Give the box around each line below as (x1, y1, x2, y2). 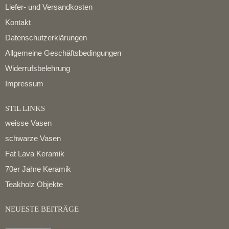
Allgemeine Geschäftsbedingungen (5, 48, 121, 57)
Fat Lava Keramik (5, 149, 64, 158)
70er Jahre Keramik (5, 165, 71, 174)
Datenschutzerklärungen (5, 33, 87, 42)
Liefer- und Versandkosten (5, 2, 93, 11)
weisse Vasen (5, 119, 52, 128)
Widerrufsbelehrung (5, 63, 70, 73)
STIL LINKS (5, 104, 45, 112)
